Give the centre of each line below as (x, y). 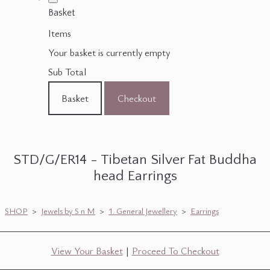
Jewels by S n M (68, 211)
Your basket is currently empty (109, 53)
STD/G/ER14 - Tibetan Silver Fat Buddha (135, 160)
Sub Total (67, 72)
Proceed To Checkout (175, 251)
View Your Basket (87, 251)
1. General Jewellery (143, 211)
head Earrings (135, 176)
